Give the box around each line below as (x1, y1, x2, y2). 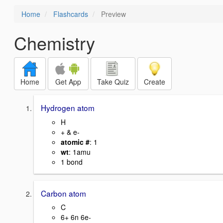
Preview (99, 9, 126, 19)
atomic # (61, 136, 90, 147)
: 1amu (69, 146, 91, 157)
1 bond (61, 156, 83, 167)
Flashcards (53, 9, 88, 19)
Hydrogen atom (41, 102, 95, 113)
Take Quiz (97, 77, 129, 87)
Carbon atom (41, 187, 86, 199)
